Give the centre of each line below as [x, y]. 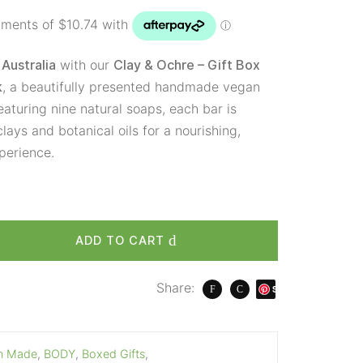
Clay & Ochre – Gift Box [187, 65]
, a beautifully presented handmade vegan [131, 87]
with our [85, 65]
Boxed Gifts [113, 354]
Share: [175, 288]
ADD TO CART [120, 240]
